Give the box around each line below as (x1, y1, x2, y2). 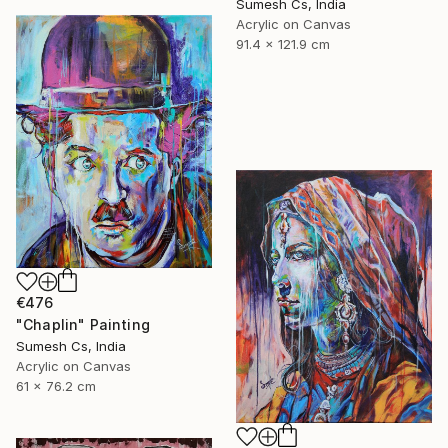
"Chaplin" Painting (16, 316, 150, 334)
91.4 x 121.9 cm (236, 35, 330, 52)
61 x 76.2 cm (16, 378, 96, 395)
